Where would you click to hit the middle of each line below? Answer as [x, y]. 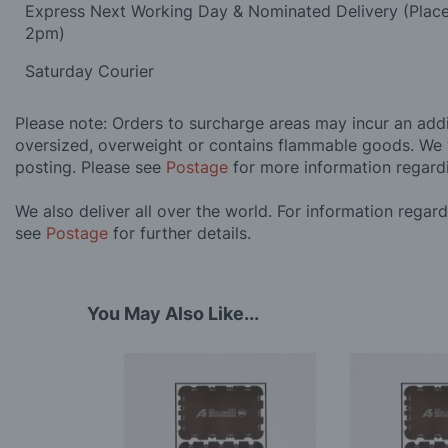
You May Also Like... [173, 314]
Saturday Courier [92, 71]
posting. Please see [90, 167]
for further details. [179, 233]
